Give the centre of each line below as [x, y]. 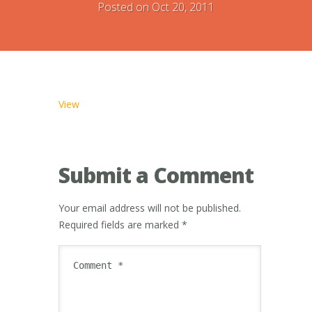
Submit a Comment [156, 175]
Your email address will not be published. [150, 208]
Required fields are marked [120, 224]
